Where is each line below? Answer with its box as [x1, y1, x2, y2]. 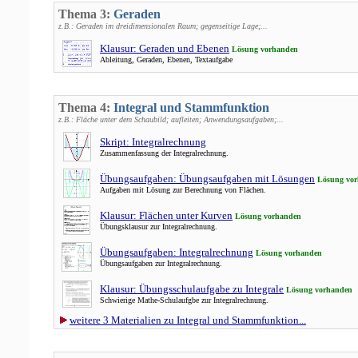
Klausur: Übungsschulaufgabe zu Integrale [100, 283, 284, 295]
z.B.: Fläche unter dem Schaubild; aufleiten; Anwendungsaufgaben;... [58, 115, 284, 124]
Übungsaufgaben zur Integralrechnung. [100, 259, 222, 268]
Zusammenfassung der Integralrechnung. [100, 149, 229, 157]
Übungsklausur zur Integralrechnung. [100, 222, 217, 231]
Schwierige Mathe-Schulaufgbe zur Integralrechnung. [100, 296, 268, 304]
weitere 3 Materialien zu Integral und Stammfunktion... [70, 314, 306, 326]
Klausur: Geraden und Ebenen [100, 42, 229, 54]
